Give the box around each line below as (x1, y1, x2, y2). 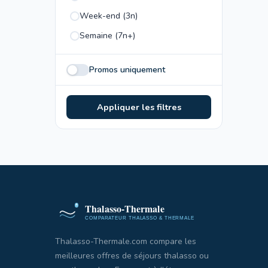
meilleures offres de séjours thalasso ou (55, 250, 209, 261)
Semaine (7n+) (80, 30, 135, 41)
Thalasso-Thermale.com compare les (55, 236, 196, 247)
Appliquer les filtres (96, 101, 181, 113)
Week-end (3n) (80, 10, 138, 22)
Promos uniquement (89, 64, 165, 75)
